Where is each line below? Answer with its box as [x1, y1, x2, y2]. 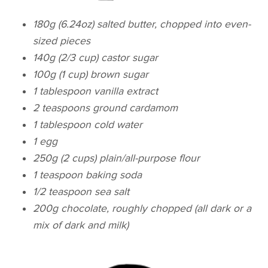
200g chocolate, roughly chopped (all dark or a [33, 202, 252, 215]
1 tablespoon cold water [33, 118, 143, 132]
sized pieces [33, 35, 91, 48]
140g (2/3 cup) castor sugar [33, 51, 159, 65]
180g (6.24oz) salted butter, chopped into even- [33, 18, 251, 31]
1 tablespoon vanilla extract [33, 85, 159, 98]
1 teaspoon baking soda [33, 169, 142, 182]
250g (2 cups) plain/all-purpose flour [33, 152, 200, 165]
